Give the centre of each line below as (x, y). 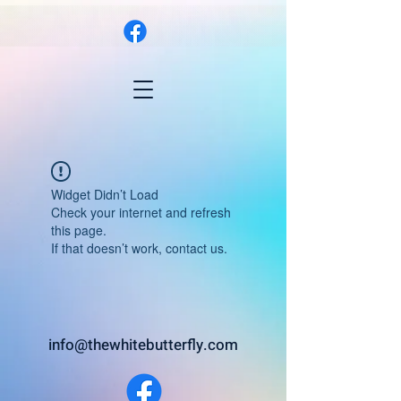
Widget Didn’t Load (105, 194)
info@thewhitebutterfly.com (143, 345)
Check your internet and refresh (141, 212)
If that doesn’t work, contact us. (139, 248)
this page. (79, 230)
